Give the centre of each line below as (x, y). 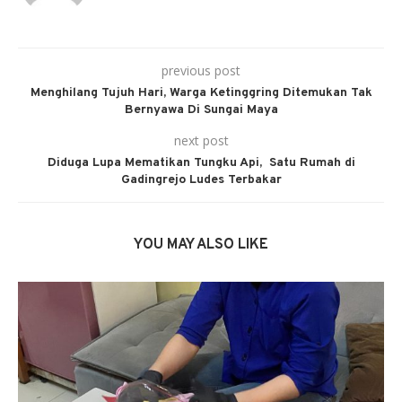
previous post (201, 70)
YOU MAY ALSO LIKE (201, 245)
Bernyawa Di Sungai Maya (201, 109)
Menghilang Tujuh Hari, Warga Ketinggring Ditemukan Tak (201, 92)
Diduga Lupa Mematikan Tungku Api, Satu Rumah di (201, 162)
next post (201, 140)
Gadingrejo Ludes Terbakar (201, 179)
